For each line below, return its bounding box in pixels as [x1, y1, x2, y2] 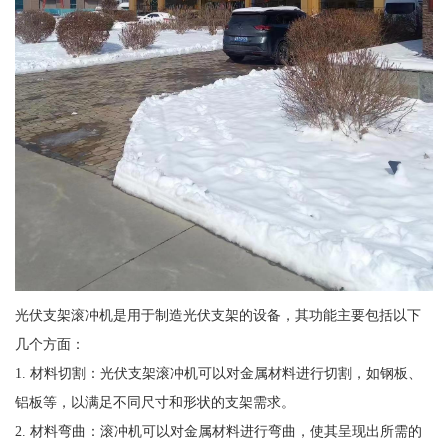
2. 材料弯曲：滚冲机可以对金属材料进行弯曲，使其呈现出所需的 [14, 422, 422, 439]
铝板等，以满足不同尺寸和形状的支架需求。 [14, 393, 295, 410]
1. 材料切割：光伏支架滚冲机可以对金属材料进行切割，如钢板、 [14, 364, 422, 381]
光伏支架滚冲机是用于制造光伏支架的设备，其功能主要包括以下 [14, 306, 421, 323]
